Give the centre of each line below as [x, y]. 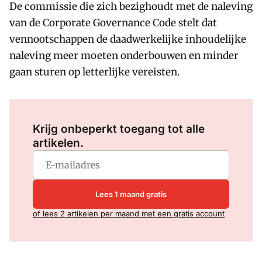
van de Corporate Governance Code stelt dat [113, 23]
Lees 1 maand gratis [131, 194]
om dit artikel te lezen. [142, 113]
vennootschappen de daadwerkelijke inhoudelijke [128, 39]
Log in [90, 113]
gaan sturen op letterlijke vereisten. [94, 72]
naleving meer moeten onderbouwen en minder [124, 56]
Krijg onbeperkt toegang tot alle [119, 129]
